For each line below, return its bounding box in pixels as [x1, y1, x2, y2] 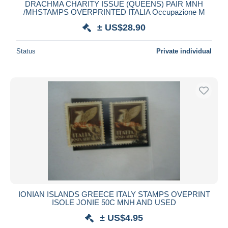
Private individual [156, 47, 212, 55]
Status [16, 47, 36, 55]
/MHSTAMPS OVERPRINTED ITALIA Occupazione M [23, 7, 205, 16]
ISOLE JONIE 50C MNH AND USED [52, 197, 176, 207]
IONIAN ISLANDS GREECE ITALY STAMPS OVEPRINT [18, 189, 210, 198]
